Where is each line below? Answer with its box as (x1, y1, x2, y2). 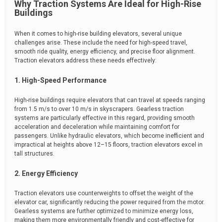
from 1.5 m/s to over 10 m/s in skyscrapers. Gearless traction (14, 106, 184, 112)
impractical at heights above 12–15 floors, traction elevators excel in (14, 141, 203, 148)
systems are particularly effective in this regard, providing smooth (14, 114, 195, 121)
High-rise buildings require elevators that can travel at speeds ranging (14, 97, 205, 104)
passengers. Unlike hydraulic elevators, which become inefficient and (14, 132, 204, 139)
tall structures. (14, 150, 55, 157)
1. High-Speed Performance (14, 76, 107, 84)
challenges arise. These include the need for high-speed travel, (14, 39, 187, 46)
